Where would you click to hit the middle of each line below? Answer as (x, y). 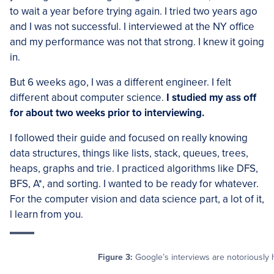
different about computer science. (88, 98)
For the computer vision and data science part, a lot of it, (137, 199)
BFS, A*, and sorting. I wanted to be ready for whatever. (134, 184)
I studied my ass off (211, 98)
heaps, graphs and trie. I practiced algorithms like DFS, (134, 168)
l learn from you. (46, 214)
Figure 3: (115, 257)
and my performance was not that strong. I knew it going (137, 42)
